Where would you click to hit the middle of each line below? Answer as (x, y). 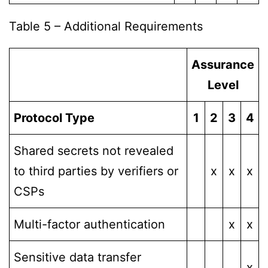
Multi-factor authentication (89, 225)
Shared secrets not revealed (94, 151)
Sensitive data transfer (77, 258)
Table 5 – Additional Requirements (106, 26)
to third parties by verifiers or (96, 171)
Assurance (223, 65)
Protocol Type (54, 118)
